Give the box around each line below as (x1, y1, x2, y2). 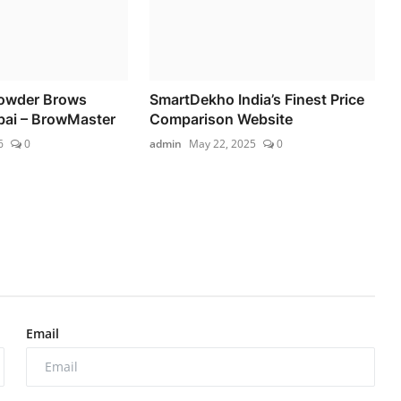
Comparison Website (149, 109, 294, 128)
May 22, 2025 (189, 135, 257, 151)
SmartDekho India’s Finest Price (149, 90, 365, 108)
